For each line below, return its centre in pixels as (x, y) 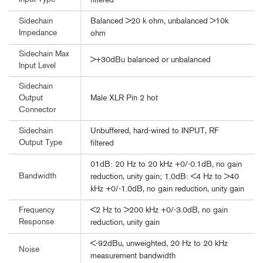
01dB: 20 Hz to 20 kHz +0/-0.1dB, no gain (166, 165)
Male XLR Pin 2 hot (124, 99)
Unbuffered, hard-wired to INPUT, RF (155, 131)
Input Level (37, 66)
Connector (37, 110)
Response (36, 222)
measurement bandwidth (133, 257)
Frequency (37, 211)
